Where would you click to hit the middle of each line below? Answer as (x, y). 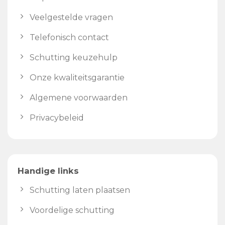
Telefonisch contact (69, 38)
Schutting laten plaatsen (80, 190)
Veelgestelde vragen (71, 18)
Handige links (48, 171)
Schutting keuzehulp (74, 58)
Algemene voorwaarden (79, 98)
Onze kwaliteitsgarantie (77, 78)
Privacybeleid (57, 118)
